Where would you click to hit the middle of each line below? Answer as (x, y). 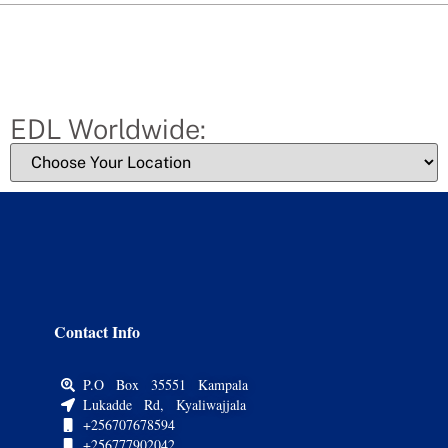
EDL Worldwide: (108, 129)
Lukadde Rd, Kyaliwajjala (165, 404)
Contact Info (96, 332)
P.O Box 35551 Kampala (166, 384)
